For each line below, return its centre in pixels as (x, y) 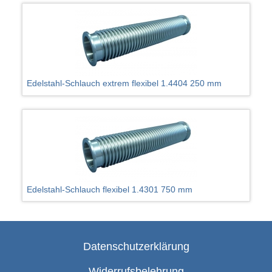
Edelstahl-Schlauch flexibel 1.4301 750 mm (110, 190)
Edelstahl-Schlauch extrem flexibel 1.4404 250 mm (124, 83)
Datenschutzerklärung (136, 247)
